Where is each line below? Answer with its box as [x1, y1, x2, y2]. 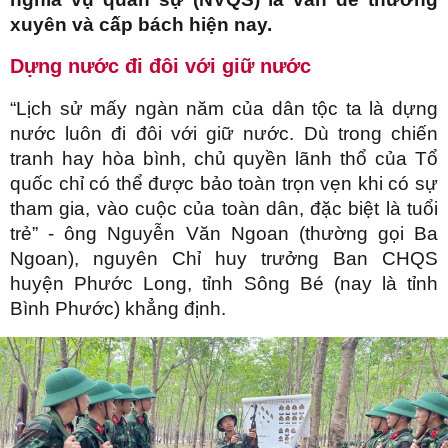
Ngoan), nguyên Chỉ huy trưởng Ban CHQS [10, 248, 438, 270]
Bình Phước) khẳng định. [10, 298, 226, 320]
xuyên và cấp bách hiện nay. [10, 14, 272, 36]
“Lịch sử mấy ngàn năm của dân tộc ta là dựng [10, 98, 438, 120]
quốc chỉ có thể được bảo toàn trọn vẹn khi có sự [10, 173, 438, 195]
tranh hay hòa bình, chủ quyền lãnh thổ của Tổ [10, 148, 438, 170]
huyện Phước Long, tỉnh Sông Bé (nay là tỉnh [10, 273, 438, 295]
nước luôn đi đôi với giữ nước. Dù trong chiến [10, 123, 438, 145]
